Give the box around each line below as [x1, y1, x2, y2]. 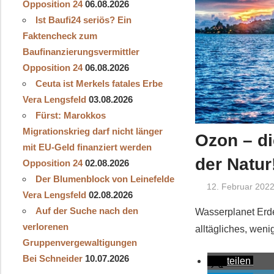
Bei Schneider [22, 253, 83, 264]
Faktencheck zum [22, 30, 97, 41]
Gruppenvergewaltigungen [22, 237, 137, 248]
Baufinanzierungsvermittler [22, 46, 139, 57]
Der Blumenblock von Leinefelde [35, 173, 174, 184]
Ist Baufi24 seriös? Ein [35, 14, 131, 25]
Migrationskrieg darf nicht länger [22, 125, 163, 136]
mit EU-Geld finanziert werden [22, 141, 152, 152]
